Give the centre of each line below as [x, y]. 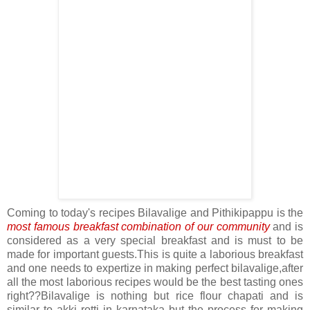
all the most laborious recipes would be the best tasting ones [155, 282]
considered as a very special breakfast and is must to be [155, 241]
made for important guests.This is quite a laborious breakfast [155, 255]
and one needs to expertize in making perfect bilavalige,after [155, 268]
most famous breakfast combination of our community [138, 227]
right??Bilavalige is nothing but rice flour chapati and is [155, 296]
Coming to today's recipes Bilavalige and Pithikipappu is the [155, 213]
